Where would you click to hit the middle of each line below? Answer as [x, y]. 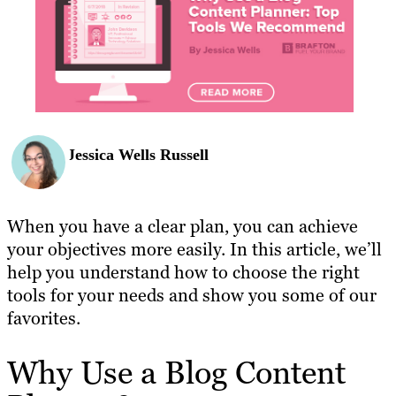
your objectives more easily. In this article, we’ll [194, 250]
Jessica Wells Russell [138, 154]
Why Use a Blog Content [176, 373]
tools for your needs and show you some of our [192, 296]
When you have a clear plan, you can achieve [183, 227]
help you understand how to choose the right [183, 273]
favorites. [44, 319]
